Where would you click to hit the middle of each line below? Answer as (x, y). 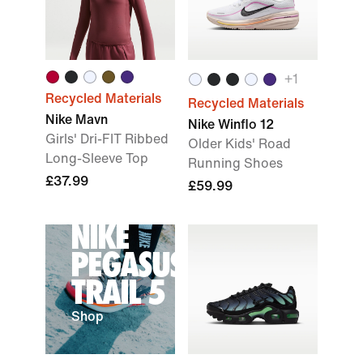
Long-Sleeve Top (97, 158)
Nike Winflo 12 (231, 124)
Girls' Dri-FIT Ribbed (107, 139)
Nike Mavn (77, 120)
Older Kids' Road (239, 144)
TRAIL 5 (118, 292)
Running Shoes (235, 163)
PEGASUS (127, 264)
